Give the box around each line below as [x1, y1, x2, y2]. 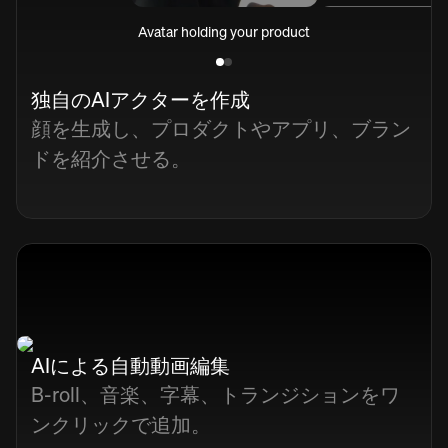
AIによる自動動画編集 [31, 351, 230, 379]
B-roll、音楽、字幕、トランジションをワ [31, 380, 400, 408]
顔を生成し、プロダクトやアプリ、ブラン [31, 114, 411, 142]
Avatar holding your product [138, 21, 310, 41]
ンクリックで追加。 [31, 410, 211, 438]
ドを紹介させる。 [31, 144, 191, 172]
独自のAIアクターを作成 [31, 85, 250, 113]
